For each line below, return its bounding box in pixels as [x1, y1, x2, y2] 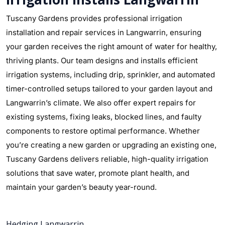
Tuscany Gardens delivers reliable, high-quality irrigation [6, 154, 208, 164]
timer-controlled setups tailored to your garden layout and [6, 84, 212, 93]
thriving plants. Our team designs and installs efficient [6, 56, 198, 65]
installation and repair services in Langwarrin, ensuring [6, 28, 201, 37]
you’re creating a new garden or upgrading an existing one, [6, 140, 216, 150]
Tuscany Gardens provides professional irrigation [6, 14, 182, 23]
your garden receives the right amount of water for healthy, [6, 42, 217, 51]
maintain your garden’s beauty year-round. [6, 182, 157, 192]
